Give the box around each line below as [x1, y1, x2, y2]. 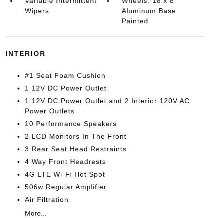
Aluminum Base [122, 7, 177, 15]
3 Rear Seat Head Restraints [24, 145, 127, 153]
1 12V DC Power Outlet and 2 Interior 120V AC [24, 97, 190, 105]
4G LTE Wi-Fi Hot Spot [24, 170, 105, 179]
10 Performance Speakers [24, 120, 117, 128]
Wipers [24, 7, 49, 15]
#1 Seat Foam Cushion [24, 72, 106, 80]
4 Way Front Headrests [24, 158, 106, 166]
